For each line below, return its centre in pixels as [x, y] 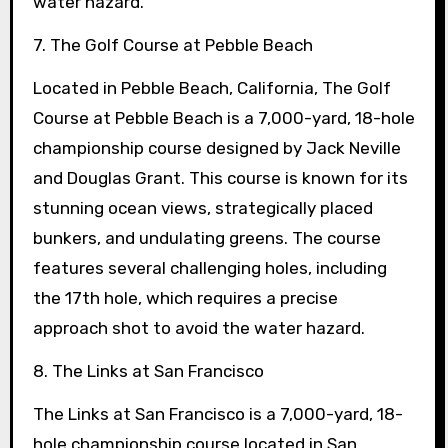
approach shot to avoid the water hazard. [198, 327]
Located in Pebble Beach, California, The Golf [211, 87]
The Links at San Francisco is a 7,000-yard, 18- [217, 413]
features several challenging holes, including [209, 267]
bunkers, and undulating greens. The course [206, 237]
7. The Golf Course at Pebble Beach [172, 44]
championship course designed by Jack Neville [216, 147]
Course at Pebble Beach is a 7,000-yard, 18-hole [223, 117]
